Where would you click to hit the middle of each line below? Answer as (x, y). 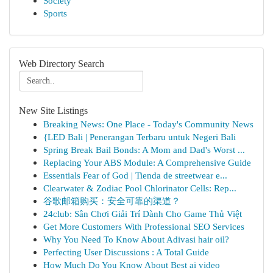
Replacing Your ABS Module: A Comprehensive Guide (147, 162)
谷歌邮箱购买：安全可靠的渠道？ (112, 201)
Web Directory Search (62, 64)
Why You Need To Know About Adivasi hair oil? (136, 239)
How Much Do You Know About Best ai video (132, 265)
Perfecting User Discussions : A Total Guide (126, 252)
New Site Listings (53, 111)
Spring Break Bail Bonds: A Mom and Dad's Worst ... (144, 150)
